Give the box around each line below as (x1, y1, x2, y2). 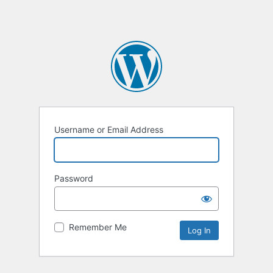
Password (54, 173, 93, 184)
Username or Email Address (54, 124, 163, 135)
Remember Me (69, 222, 127, 233)
